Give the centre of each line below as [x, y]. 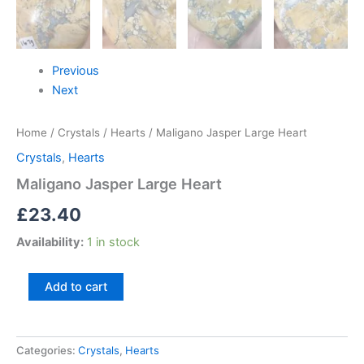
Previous [75, 70]
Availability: [50, 243]
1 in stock [113, 243]
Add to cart [76, 286]
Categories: [47, 351]
